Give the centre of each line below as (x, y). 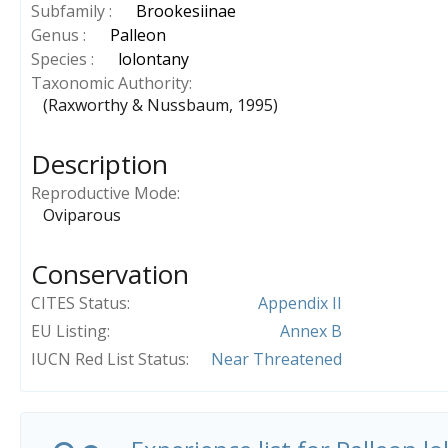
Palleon (138, 34)
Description (99, 163)
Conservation (110, 273)
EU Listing (69, 330)
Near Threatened (276, 358)
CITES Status (79, 302)
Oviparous (82, 214)
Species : (64, 58)
